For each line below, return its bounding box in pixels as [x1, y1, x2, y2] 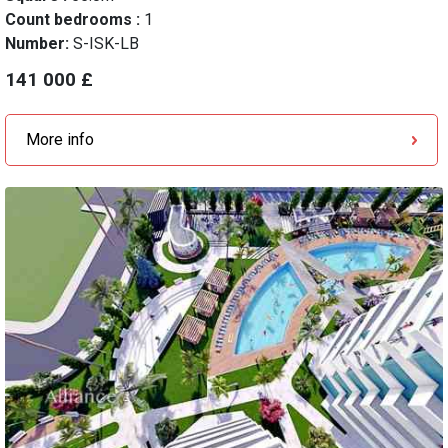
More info [26, 130, 94, 150]
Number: [5, 34, 73, 54]
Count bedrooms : [5, 10, 144, 30]
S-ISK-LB [73, 34, 139, 54]
